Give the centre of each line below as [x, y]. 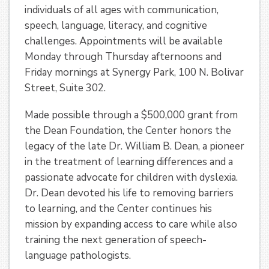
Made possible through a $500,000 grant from [131, 115]
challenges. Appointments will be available [124, 41]
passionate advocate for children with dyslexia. [131, 177]
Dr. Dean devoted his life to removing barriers [129, 193]
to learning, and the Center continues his [118, 208]
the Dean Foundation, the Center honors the [128, 130]
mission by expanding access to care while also [131, 224]
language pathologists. [78, 255]
